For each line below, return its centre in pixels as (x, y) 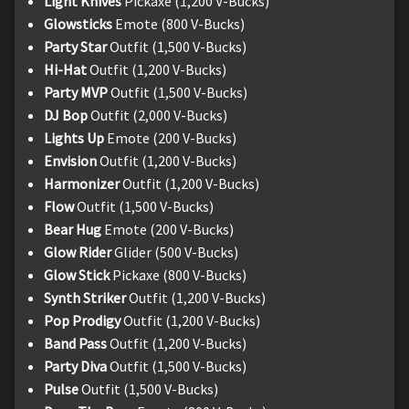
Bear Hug (74, 229)
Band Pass (75, 343)
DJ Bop (67, 115)
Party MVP (77, 92)
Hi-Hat (67, 69)
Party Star (75, 46)
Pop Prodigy (82, 320)
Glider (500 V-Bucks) (175, 252)
